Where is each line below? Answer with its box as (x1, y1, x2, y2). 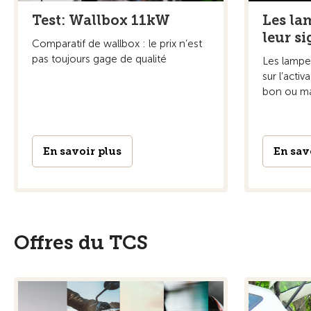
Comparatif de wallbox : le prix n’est (32, 37, 202, 50)
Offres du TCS (14, 230, 148, 254)
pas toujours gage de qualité (32, 52, 167, 65)
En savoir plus (43, 144, 121, 158)
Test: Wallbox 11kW (32, 11, 170, 28)
